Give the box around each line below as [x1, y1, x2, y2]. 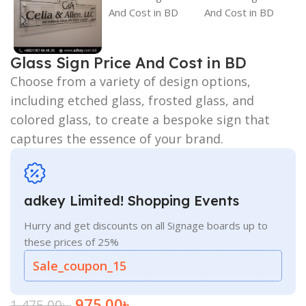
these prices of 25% [24, 234, 119, 249]
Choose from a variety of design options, [10, 72, 251, 89]
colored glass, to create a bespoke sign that [10, 111, 270, 128]
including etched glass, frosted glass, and [10, 92, 254, 109]
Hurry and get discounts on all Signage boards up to [24, 218, 268, 232]
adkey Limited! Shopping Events [24, 191, 239, 209]
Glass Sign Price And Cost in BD [10, 53, 247, 72]
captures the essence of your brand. [10, 130, 223, 147]
